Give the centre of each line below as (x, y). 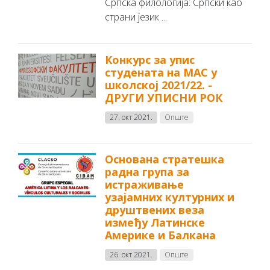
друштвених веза (155, 210)
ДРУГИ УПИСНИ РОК (164, 98)
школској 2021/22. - (159, 85)
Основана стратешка (165, 159)
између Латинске (155, 222)
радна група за (147, 172)
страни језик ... (136, 17)
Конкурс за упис (150, 60)
